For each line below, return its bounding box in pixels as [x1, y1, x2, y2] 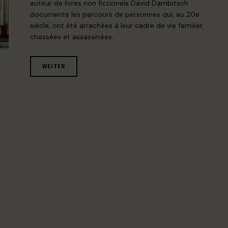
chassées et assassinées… [30, 32, 117, 41]
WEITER [42, 63, 66, 70]
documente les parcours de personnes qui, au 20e [30, 10, 200, 19]
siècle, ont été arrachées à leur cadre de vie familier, [30, 21, 205, 30]
